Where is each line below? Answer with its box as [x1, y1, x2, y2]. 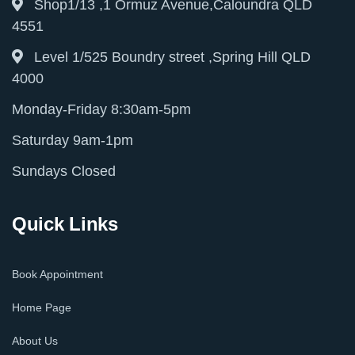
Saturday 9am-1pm [12, 132, 133, 148]
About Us [12, 334, 58, 347]
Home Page [12, 300, 71, 314]
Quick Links [12, 212, 118, 235]
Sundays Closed [12, 162, 116, 179]
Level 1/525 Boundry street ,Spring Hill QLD [34, 48, 311, 65]
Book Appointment [12, 267, 103, 281]
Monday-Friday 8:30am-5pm [12, 101, 191, 117]
